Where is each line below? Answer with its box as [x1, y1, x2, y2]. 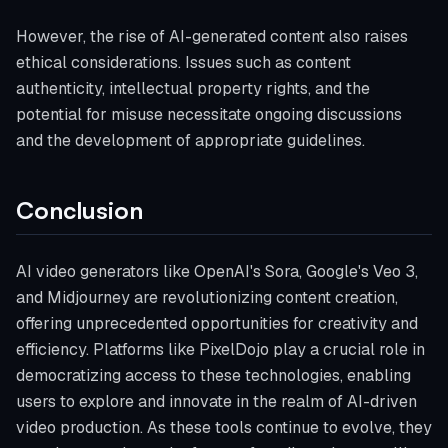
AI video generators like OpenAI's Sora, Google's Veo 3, [16, 261, 418, 282]
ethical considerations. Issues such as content [16, 52, 351, 73]
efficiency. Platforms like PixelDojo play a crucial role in [16, 339, 425, 360]
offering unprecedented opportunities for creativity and [16, 313, 418, 334]
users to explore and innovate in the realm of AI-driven [16, 391, 417, 412]
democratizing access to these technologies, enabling [16, 365, 411, 386]
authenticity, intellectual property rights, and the [16, 78, 370, 99]
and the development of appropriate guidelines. [16, 130, 365, 151]
